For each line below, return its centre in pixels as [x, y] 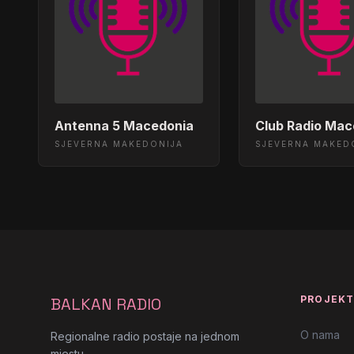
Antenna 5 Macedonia [124, 125]
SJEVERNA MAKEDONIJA [119, 143]
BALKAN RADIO [106, 304]
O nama [320, 334]
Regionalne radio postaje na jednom [145, 336]
